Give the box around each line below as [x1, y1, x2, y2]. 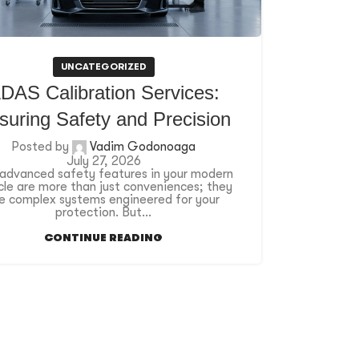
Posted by [11, 139, 69, 155]
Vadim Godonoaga [90, 139, 196, 155]
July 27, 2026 [66, 154, 141, 169]
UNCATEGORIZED [60, 61, 147, 73]
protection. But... [55, 205, 151, 220]
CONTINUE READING [44, 232, 163, 244]
